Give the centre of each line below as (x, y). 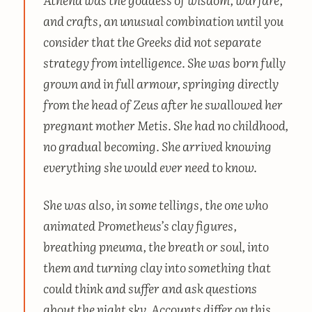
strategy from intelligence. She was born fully (164, 62)
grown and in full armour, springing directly (161, 83)
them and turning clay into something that (157, 267)
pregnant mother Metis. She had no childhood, (165, 124)
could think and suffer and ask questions (150, 288)
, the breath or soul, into (205, 246)
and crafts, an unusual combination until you (163, 20)
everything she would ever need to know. (150, 166)
